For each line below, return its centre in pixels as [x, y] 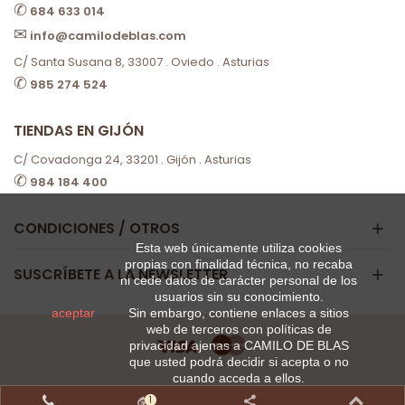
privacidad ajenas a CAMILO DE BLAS [239, 345]
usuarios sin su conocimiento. [239, 297]
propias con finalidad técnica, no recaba [239, 264]
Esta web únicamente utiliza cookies [239, 248]
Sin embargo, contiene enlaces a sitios [239, 313]
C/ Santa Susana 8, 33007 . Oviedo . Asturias [141, 62]
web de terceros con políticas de [239, 329]
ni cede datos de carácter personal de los [239, 280]
